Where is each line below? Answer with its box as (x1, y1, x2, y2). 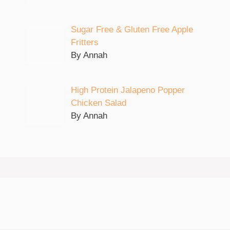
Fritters (70, 37, 99, 47)
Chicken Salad (70, 98, 126, 108)
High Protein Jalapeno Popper (70, 85, 185, 95)
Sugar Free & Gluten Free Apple (70, 24, 193, 34)
